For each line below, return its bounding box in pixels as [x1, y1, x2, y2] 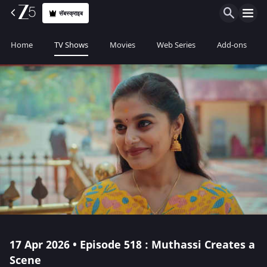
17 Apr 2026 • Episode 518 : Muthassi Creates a [10, 237, 255, 253]
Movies [110, 39, 135, 51]
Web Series [157, 39, 195, 51]
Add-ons [217, 39, 247, 51]
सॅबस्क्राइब [59, 8, 83, 18]
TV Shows [54, 39, 88, 51]
